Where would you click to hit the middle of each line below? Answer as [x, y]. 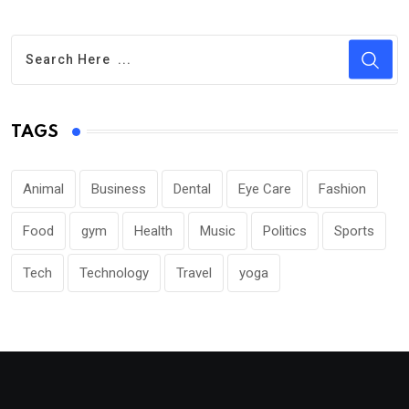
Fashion [342, 189]
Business [119, 189]
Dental [192, 189]
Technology [114, 273]
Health [153, 231]
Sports [354, 231]
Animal [43, 189]
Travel [194, 273]
